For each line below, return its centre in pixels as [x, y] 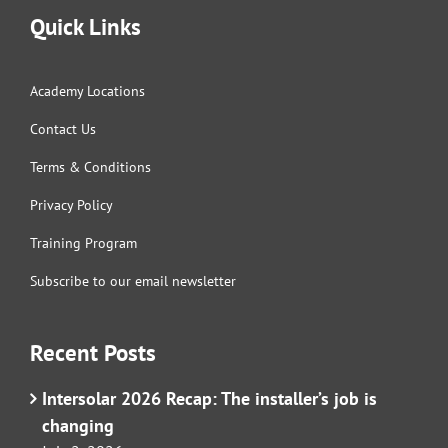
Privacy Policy [71, 205]
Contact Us [63, 129]
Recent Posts [93, 353]
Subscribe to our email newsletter [133, 281]
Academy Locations [87, 91]
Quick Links [85, 27]
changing [78, 426]
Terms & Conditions [90, 167]
